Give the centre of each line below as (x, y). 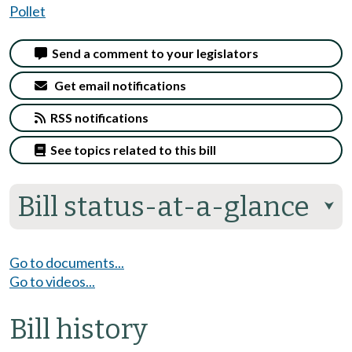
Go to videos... (52, 281)
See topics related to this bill (131, 149)
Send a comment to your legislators (153, 53)
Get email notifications (117, 85)
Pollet (27, 11)
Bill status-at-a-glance (163, 206)
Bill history (79, 329)
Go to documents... (67, 262)
